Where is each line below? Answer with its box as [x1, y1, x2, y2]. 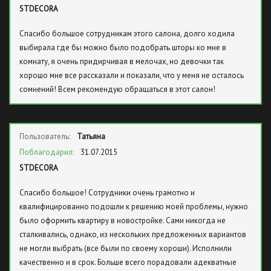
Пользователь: [19, 131, 72, 142]
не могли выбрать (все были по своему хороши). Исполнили [19, 243, 232, 253]
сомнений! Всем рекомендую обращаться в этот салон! [19, 84, 215, 94]
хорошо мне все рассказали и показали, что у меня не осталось [19, 70, 244, 80]
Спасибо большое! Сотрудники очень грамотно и [19, 188, 195, 198]
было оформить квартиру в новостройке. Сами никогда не [19, 215, 226, 226]
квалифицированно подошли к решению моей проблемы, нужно [19, 201, 248, 212]
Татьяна [76, 131, 105, 142]
